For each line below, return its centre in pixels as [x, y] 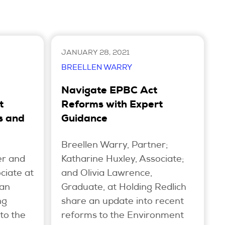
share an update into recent [123, 202]
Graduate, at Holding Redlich [124, 188]
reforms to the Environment [123, 216]
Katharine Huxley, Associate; [123, 159]
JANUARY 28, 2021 [96, 53]
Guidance [85, 119]
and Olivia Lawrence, [107, 174]
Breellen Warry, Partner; [115, 145]
